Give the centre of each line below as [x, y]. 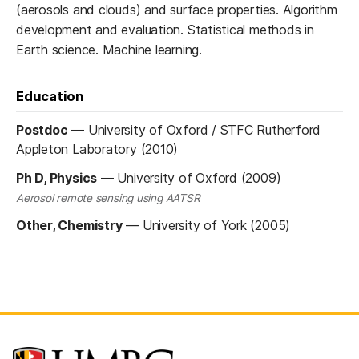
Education [50, 97]
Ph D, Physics [57, 178]
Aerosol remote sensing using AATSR [108, 198]
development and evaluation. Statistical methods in [165, 30]
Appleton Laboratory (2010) [97, 149]
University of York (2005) [216, 226]
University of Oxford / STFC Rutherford [204, 130]
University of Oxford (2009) [199, 178]
